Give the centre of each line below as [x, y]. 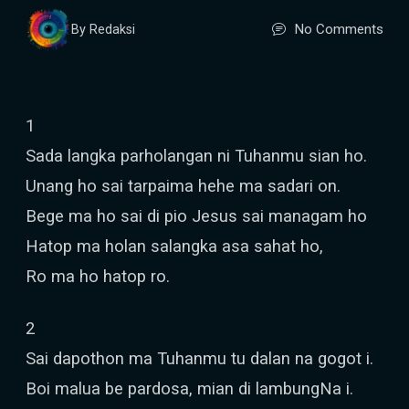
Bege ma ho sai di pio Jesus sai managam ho [196, 216]
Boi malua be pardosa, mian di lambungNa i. [189, 388]
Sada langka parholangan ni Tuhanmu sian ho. [196, 156]
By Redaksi [103, 30]
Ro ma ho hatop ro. [98, 276]
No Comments [337, 29]
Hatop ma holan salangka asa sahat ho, [174, 246]
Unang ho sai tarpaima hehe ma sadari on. [183, 186]
